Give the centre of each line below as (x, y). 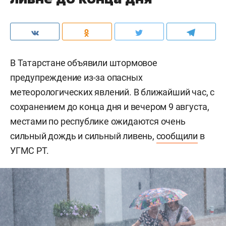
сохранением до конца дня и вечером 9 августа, (110, 106)
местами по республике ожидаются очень (98, 121)
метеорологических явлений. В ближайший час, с (112, 92)
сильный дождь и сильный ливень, (83, 136)
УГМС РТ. (30, 150)
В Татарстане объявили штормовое (84, 63)
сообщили (177, 136)
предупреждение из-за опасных (76, 77)
